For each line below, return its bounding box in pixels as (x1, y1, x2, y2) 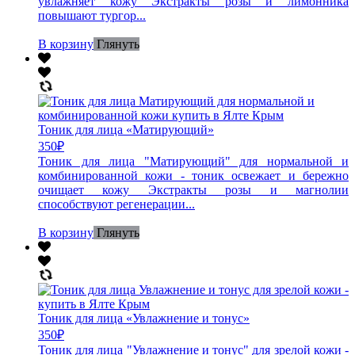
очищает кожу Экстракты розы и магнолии (38, 182, 349, 197)
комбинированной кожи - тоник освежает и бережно (38, 168, 349, 182)
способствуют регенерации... (38, 197, 195, 211)
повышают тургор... (38, 8, 146, 22)
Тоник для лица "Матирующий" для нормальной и (38, 154, 349, 168)
